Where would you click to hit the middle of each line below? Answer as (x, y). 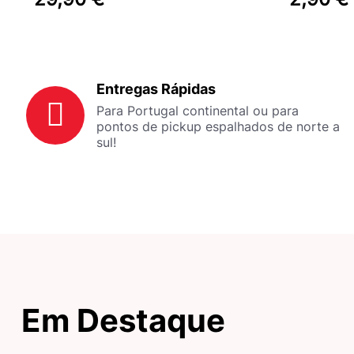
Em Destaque (123, 320)
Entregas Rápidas (156, 88)
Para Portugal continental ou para (198, 110)
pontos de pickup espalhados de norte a (218, 126)
